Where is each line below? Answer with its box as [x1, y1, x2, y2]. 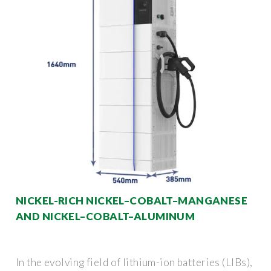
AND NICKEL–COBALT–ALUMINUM [16, 209, 195, 223]
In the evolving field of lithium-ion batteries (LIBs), [16, 255, 253, 269]
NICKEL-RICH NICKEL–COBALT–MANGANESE [16, 194, 248, 207]
